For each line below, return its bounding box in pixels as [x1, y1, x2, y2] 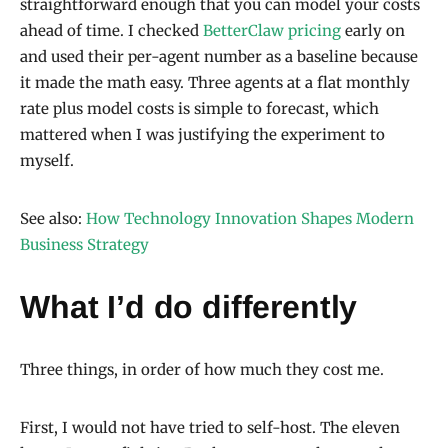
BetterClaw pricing [203, 20, 341, 40]
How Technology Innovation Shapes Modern [86, 208, 414, 228]
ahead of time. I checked [20, 20, 203, 40]
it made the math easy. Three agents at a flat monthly [20, 72, 410, 92]
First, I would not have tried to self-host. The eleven [20, 417, 400, 437]
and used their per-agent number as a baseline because [20, 46, 418, 66]
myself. [20, 150, 74, 170]
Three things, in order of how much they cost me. [20, 359, 384, 379]
